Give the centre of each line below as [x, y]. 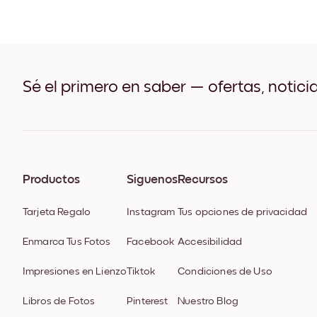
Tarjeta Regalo [57, 212]
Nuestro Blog [208, 301]
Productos [51, 180]
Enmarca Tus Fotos [67, 242]
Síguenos [152, 180]
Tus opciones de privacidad [243, 212]
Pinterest [148, 301]
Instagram [151, 212]
